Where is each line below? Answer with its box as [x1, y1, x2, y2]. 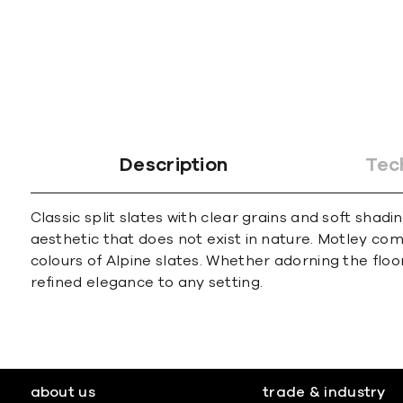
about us [30, 385, 95, 399]
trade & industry [262, 385, 386, 399]
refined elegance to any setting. [30, 275, 264, 290]
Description [120, 156, 228, 175]
